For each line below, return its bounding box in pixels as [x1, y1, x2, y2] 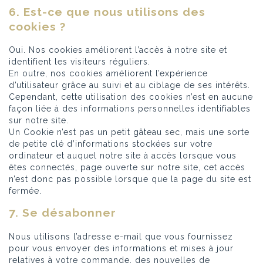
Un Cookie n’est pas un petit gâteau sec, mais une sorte [9, 127, 249, 137]
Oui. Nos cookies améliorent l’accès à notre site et [9, 45, 227, 55]
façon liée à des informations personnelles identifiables [9, 104, 251, 114]
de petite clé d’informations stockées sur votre [9, 139, 213, 149]
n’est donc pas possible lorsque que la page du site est [9, 174, 251, 184]
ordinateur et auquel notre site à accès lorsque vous [9, 151, 237, 161]
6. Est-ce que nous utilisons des [9, 5, 205, 19]
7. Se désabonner [9, 206, 116, 220]
